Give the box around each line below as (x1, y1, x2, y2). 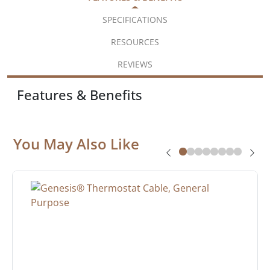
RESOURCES (111, 36, 159, 48)
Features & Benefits (17, 86, 142, 104)
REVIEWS (118, 58, 152, 70)
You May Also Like (13, 133, 139, 154)
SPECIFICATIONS (102, 13, 168, 25)
